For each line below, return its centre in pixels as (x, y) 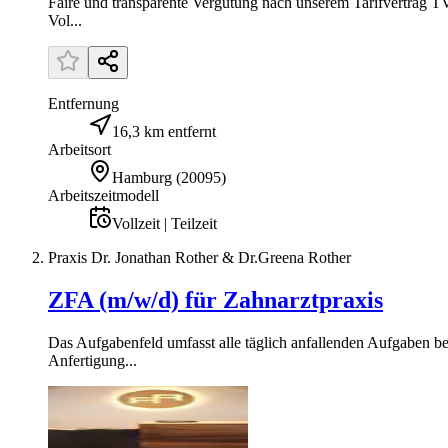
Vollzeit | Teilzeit (164, 223)
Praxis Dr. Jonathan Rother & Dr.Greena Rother (199, 257)
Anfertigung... (92, 360)
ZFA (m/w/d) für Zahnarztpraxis (215, 299)
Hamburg (142, 177)
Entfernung (83, 103)
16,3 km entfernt (164, 131)
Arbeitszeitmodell (103, 195)
